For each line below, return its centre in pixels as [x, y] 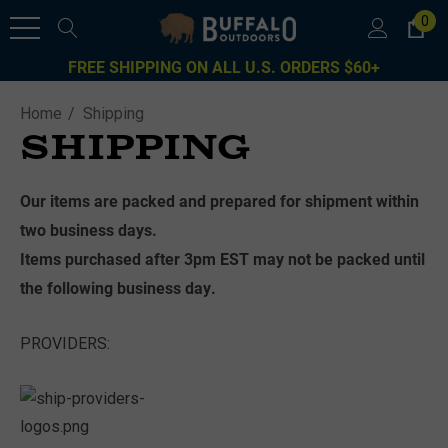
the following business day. [118, 287]
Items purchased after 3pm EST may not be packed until [222, 258]
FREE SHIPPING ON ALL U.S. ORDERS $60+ [224, 66]
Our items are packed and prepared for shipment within [219, 200]
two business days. [88, 229]
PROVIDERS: [65, 343]
